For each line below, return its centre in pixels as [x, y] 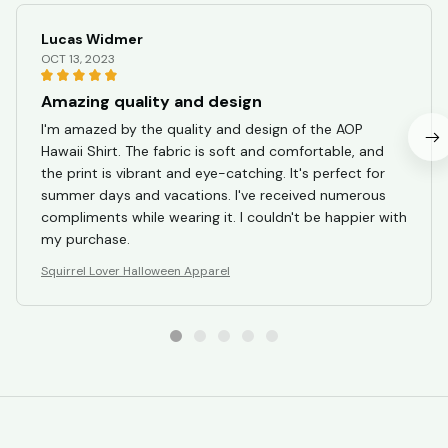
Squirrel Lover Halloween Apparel [135, 271]
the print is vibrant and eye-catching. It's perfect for [213, 173]
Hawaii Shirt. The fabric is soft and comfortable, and [212, 151]
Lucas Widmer [92, 39]
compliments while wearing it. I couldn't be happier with [224, 217]
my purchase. [85, 239]
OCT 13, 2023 [78, 59]
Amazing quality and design [151, 102]
